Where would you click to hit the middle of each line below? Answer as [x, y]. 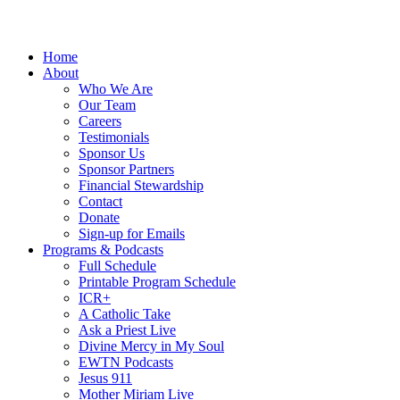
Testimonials [114, 137]
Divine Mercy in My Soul [151, 346]
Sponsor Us [112, 154]
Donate [99, 218]
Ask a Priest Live [127, 330]
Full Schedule [117, 266]
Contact [100, 202]
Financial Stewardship [141, 186]
